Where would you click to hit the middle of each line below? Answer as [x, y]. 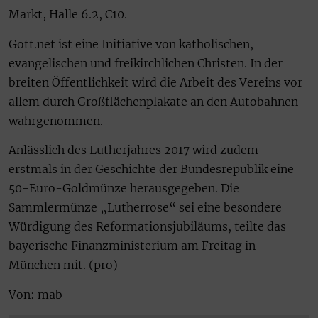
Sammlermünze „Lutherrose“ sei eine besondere [145, 208]
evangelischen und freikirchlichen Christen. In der [146, 63]
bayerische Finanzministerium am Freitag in [132, 246]
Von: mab [35, 294]
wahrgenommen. [56, 120]
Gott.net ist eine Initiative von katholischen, [131, 44]
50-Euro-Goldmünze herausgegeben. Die [124, 188]
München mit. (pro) [63, 265]
